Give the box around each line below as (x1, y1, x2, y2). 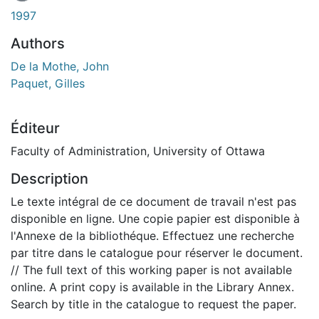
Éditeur (11, 119, 60, 137)
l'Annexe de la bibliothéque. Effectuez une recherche (11, 228, 294, 243)
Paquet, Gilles (11, 75, 85, 90)
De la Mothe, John (11, 58, 109, 73)
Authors (11, 34, 65, 52)
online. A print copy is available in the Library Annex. (11, 279, 294, 294)
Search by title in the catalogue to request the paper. (11, 296, 296, 311)
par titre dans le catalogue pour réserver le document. (11, 245, 303, 260)
